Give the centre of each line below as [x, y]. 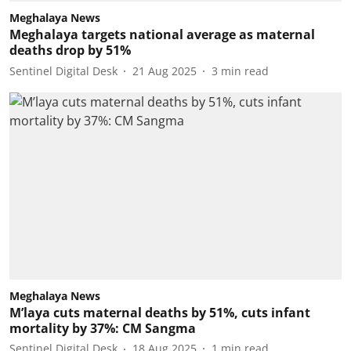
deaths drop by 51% [70, 50]
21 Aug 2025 [165, 71]
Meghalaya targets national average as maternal [162, 34]
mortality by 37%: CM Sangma [103, 328]
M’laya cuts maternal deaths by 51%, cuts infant [160, 312]
